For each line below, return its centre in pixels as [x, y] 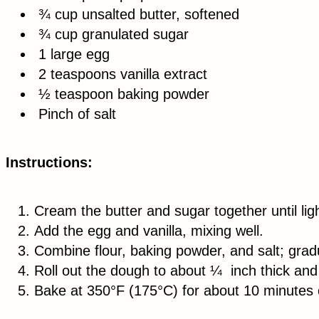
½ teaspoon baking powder [122, 94]
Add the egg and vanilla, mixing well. [149, 231]
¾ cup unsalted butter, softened [137, 15]
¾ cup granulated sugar [111, 35]
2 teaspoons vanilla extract [121, 74]
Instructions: [49, 163]
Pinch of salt [75, 114]
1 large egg [72, 54]
